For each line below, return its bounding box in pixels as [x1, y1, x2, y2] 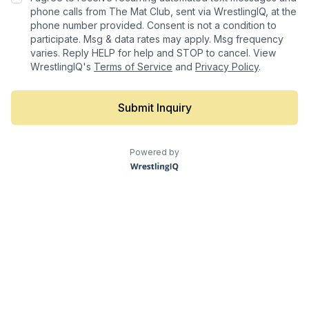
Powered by [130, 147, 179, 157]
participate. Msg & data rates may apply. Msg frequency [30, 33, 283, 45]
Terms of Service [94, 61, 172, 72]
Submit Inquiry [117, 101, 192, 114]
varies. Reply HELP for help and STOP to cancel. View [30, 47, 276, 59]
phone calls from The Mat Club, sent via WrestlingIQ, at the [30, 6, 297, 17]
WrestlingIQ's [30, 61, 94, 72]
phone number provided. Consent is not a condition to [30, 19, 277, 31]
